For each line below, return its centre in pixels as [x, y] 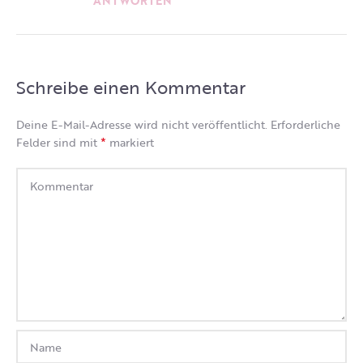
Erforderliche [305, 125]
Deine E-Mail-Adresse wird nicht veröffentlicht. [142, 125]
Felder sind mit [58, 143]
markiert [130, 143]
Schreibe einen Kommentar [131, 88]
